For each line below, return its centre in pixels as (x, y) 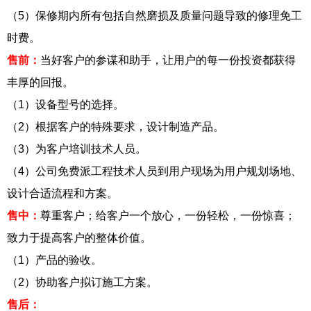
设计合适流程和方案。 (62, 193)
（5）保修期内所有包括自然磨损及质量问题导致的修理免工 (154, 15)
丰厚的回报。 (40, 82)
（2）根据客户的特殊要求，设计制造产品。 (116, 126)
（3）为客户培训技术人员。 (77, 149)
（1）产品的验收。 (54, 260)
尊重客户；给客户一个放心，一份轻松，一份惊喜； (168, 215)
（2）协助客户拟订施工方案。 (82, 282)
